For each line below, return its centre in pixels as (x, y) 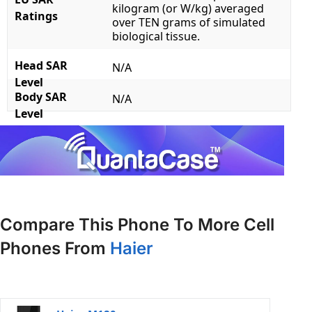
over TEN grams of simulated (189, 23)
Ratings (36, 16)
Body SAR (41, 97)
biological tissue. (156, 37)
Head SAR (41, 66)
